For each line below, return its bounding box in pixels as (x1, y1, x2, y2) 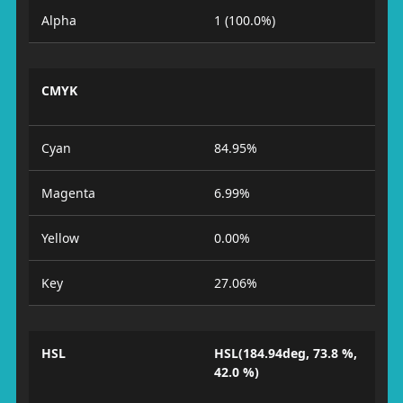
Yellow (40, 229, 79, 246)
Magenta (40, 184, 95, 201)
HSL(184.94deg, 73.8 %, (214, 345, 357, 362)
